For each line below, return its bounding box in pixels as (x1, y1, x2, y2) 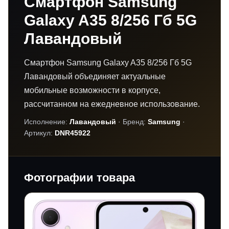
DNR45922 (55, 128, 90, 137)
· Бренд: (116, 117, 148, 126)
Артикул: (24, 128, 55, 137)
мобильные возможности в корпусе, (24, 85, 161, 95)
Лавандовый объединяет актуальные (24, 72, 166, 81)
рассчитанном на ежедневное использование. (24, 99, 200, 108)
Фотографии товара (24, 171, 135, 184)
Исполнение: (24, 117, 70, 126)
